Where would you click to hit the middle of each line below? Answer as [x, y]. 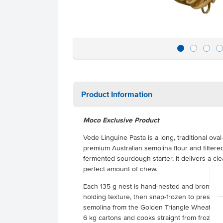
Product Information [117, 94]
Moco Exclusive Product [121, 120]
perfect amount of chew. [120, 169]
